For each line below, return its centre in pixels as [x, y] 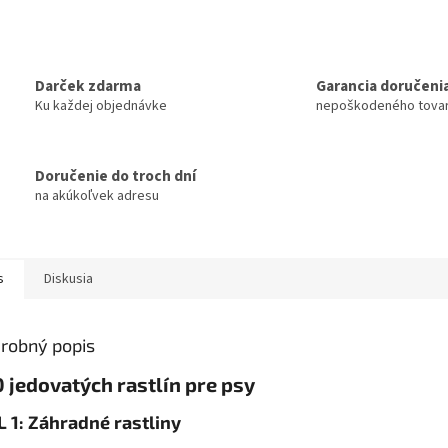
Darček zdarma [88, 85]
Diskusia [68, 279]
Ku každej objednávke [101, 105]
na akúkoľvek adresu [97, 195]
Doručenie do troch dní [115, 175]
